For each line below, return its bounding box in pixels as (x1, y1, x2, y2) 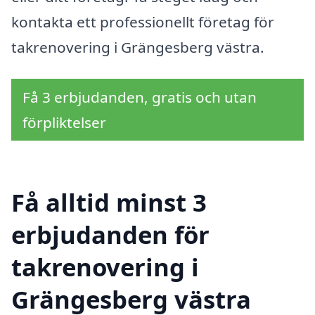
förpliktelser (22, 112, 106, 133)
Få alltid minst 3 (11, 186, 207, 219)
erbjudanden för (11, 218, 210, 252)
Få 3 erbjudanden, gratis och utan (22, 87, 257, 108)
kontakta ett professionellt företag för (11, 11, 274, 32)
